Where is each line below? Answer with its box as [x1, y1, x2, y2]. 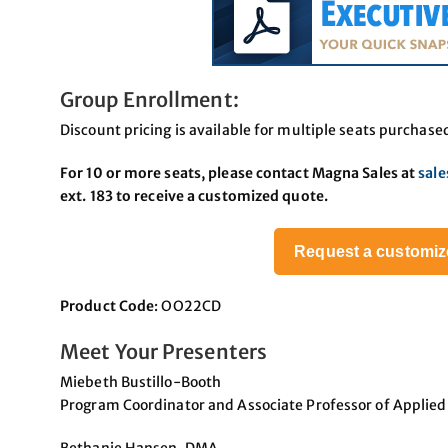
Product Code [60, 296, 155, 315]
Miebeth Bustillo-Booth [60, 372, 222, 391]
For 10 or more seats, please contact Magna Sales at [60, 163, 419, 182]
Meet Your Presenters [60, 338, 267, 364]
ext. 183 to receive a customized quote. [60, 186, 328, 205]
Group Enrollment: [60, 86, 239, 112]
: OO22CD [154, 296, 222, 315]
